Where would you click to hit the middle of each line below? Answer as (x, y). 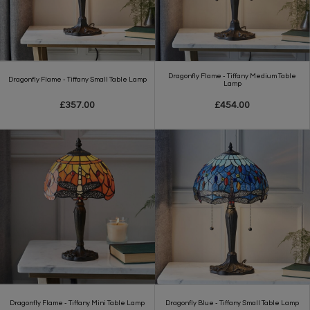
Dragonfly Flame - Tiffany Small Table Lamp (77, 79)
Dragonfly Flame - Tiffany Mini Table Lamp (77, 303)
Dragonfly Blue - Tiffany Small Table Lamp (232, 303)
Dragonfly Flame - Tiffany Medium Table (232, 76)
